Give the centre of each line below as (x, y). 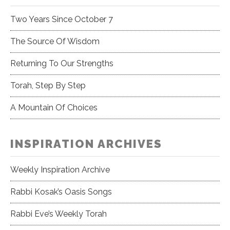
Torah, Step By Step (48, 85)
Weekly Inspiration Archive (60, 170)
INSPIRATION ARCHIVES (86, 144)
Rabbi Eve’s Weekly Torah (59, 214)
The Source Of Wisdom (55, 41)
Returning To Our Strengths (62, 63)
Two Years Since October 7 (62, 19)
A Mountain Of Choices (54, 108)
